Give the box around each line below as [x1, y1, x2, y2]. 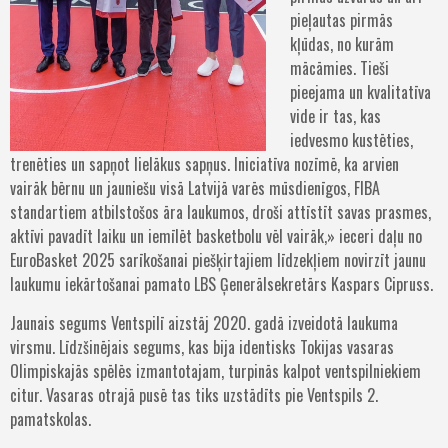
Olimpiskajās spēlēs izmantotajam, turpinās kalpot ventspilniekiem [10, 359, 421, 384]
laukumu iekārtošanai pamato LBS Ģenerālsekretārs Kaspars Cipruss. [10, 272, 433, 297]
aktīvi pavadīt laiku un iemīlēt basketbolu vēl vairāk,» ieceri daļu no [10, 224, 422, 249]
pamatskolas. [10, 407, 91, 432]
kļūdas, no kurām [290, 32, 394, 57]
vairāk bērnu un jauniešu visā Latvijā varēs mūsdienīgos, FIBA [10, 176, 380, 201]
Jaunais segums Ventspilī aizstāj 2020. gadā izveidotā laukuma [10, 311, 398, 336]
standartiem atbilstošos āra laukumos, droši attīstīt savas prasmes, [10, 200, 431, 225]
